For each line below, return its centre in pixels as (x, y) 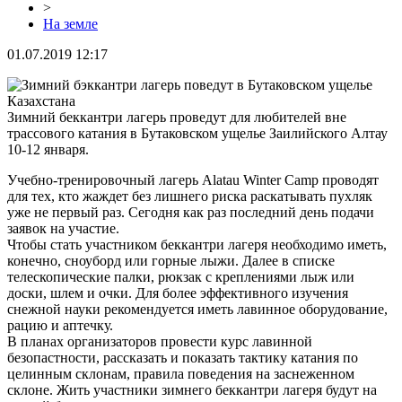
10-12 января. (48, 149)
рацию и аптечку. (60, 325)
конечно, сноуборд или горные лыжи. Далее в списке (171, 260)
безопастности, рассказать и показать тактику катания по (183, 357)
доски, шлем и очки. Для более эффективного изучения (178, 293)
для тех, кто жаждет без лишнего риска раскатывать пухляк (190, 196)
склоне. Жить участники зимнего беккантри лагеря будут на (192, 389)
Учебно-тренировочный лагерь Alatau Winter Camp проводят (193, 179)
